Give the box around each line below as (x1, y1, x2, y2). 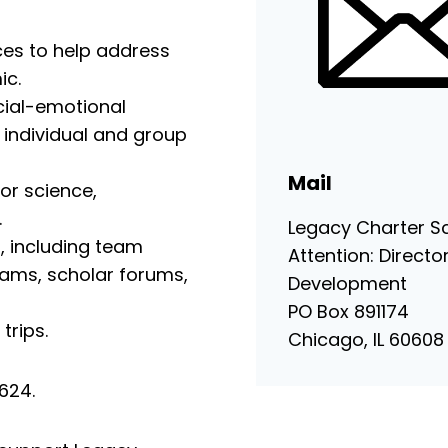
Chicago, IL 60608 (288, 327, 444, 352)
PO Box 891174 (288, 299, 409, 324)
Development (288, 271, 407, 296)
